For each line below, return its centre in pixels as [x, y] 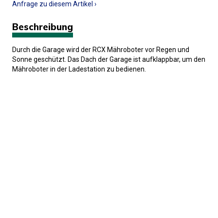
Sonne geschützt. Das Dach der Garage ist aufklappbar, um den [109, 60]
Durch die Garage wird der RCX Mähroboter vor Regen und [101, 50]
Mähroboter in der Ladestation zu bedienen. [79, 69]
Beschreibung [43, 27]
